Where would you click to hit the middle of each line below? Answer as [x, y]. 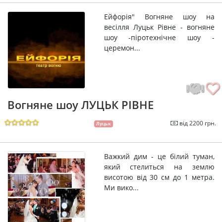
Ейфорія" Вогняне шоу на [159, 16]
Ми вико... [121, 188]
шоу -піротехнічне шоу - [159, 37]
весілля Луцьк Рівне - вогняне [159, 27]
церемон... [122, 48]
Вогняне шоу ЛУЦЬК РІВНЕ [81, 105]
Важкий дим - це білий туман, [159, 157]
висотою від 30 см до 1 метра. [159, 177]
